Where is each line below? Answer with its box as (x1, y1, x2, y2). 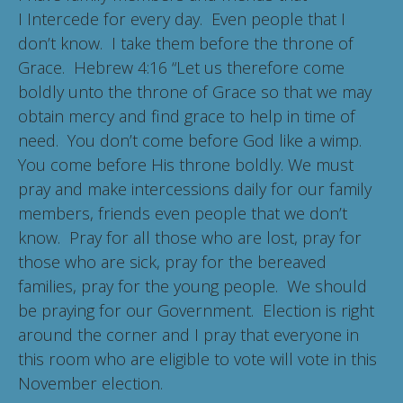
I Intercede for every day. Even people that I (18, 8, 345, 31)
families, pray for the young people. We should (18, 275, 367, 298)
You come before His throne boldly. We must (18, 154, 354, 176)
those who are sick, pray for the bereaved (18, 251, 327, 273)
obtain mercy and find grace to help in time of (18, 105, 355, 128)
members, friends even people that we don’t (18, 202, 347, 225)
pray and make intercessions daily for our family (18, 178, 372, 201)
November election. (18, 372, 163, 395)
